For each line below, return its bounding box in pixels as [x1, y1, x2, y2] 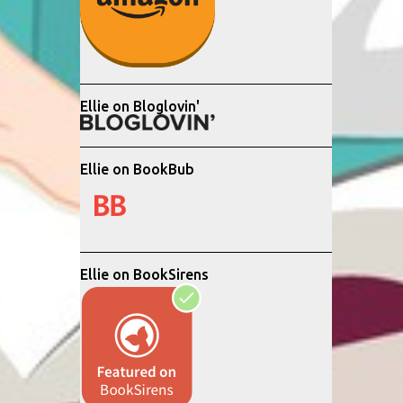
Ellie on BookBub [79, 161, 194, 177]
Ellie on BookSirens [79, 266, 209, 282]
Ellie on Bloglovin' [79, 98, 200, 114]
